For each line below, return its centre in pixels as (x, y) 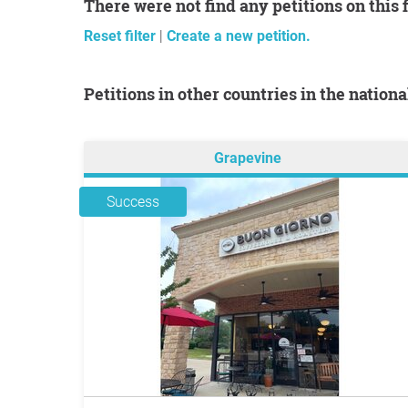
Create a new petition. (239, 36)
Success (133, 202)
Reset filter (122, 36)
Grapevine (248, 158)
